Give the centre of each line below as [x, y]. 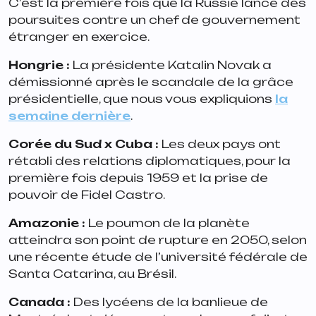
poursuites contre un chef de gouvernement [154, 19]
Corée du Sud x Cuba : [85, 144]
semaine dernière [69, 115]
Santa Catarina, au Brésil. [92, 273]
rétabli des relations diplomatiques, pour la [150, 160]
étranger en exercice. [79, 36]
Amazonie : [48, 223]
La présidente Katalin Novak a [171, 65]
